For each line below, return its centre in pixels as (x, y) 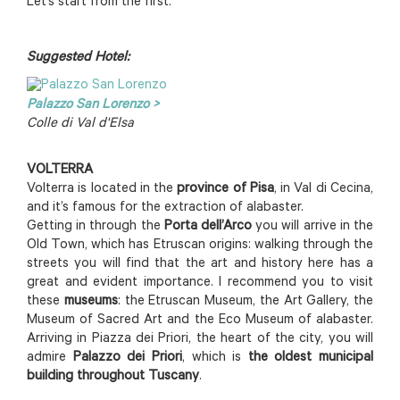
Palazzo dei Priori (127, 358)
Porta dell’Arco (208, 227)
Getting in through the (96, 227)
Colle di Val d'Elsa (80, 124)
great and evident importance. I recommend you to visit (200, 283)
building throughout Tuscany (113, 377)
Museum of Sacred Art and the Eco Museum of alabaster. (200, 321)
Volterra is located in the (102, 189)
